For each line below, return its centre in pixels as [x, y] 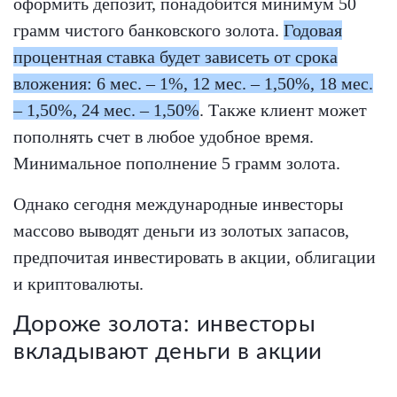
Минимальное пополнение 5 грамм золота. [177, 163]
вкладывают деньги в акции [168, 352]
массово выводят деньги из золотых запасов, [181, 231]
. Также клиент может [283, 110]
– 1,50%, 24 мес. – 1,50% [106, 110]
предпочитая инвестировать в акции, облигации [195, 257]
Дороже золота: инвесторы [165, 325]
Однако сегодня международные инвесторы [178, 204]
